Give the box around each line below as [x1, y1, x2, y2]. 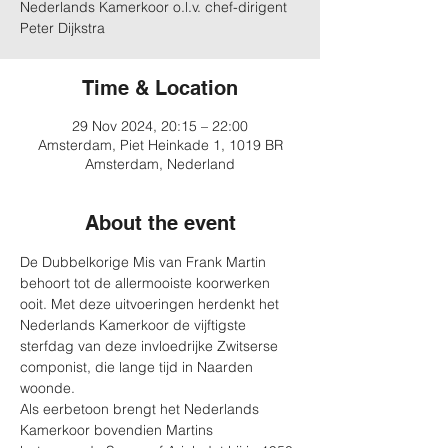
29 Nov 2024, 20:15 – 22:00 [72, 117, 248, 135]
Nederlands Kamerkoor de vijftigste [20, 316, 250, 334]
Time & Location [82, 76, 238, 100]
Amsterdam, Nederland [85, 155, 235, 173]
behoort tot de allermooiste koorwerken [20, 274, 274, 292]
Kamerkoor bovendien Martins [20, 421, 217, 439]
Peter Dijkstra [20, 19, 105, 37]
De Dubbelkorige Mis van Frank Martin [20, 253, 270, 271]
